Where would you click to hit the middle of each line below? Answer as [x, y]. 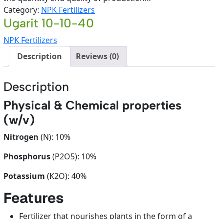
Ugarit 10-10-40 [49, 23]
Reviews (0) [98, 56]
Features [34, 198]
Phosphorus [28, 157]
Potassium [25, 176]
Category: [22, 10]
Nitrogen [22, 137]
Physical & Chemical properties [93, 105]
